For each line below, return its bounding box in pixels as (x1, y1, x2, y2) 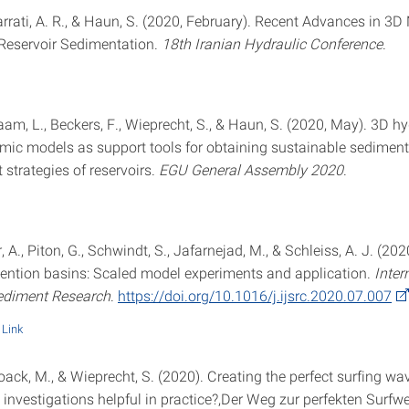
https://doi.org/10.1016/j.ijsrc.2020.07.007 (118, 286, 392, 305)
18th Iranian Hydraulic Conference (162, 34, 383, 53)
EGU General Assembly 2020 (159, 160, 343, 179)
